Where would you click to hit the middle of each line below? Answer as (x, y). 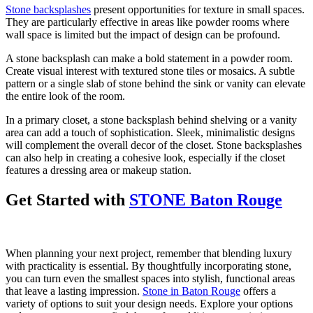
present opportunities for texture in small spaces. (198, 10)
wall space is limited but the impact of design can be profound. (143, 35)
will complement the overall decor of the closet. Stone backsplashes (154, 145)
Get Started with (67, 200)
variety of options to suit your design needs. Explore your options (149, 304)
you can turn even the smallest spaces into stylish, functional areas (150, 279)
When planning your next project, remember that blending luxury (149, 254)
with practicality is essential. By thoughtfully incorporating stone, (148, 266)
